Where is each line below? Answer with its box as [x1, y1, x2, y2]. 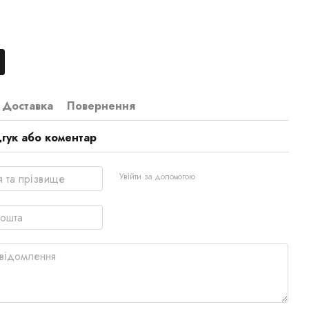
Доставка [2, 98, 54, 114]
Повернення [67, 98, 136, 114]
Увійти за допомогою [119, 170, 195, 183]
